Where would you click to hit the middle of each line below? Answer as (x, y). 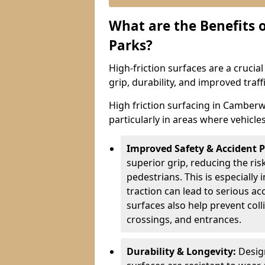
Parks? (131, 45)
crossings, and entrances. (184, 219)
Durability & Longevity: (182, 251)
